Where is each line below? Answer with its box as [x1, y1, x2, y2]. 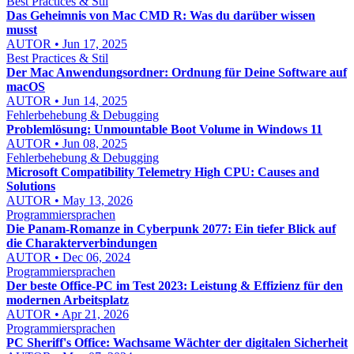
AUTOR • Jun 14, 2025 [6, 94, 127, 107]
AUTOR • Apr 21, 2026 [6, 307, 129, 321]
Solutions [6, 179, 55, 193]
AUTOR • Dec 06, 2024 [6, 250, 130, 264]
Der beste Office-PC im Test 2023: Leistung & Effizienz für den [6, 279, 343, 292]
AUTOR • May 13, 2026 [6, 194, 133, 207]
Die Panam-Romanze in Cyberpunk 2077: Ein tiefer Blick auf [6, 222, 336, 235]
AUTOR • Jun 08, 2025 [6, 137, 127, 150]
